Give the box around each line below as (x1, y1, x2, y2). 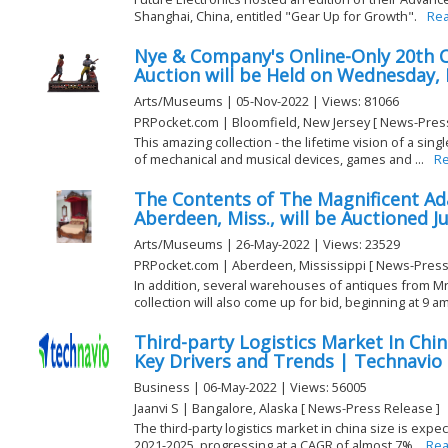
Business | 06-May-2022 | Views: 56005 (134, 378, 367, 397)
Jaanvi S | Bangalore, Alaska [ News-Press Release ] (134, 398, 440, 417)
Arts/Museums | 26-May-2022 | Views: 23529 (134, 235, 400, 254)
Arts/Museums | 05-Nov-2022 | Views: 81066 (134, 92, 399, 111)
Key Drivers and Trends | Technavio (134, 349, 442, 374)
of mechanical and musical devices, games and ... (134, 149, 424, 168)
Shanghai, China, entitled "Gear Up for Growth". (134, 6, 417, 25)
